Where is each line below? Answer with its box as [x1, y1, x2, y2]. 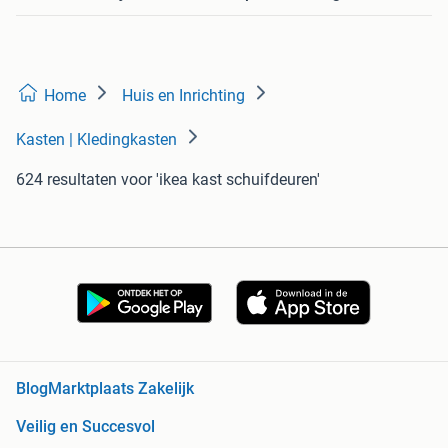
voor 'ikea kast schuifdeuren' [121, 169, 320, 189]
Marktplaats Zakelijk [48, 379, 194, 399]
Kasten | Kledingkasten [16, 129, 177, 149]
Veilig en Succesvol [16, 417, 155, 437]
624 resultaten [16, 169, 117, 189]
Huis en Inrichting [122, 85, 245, 105]
